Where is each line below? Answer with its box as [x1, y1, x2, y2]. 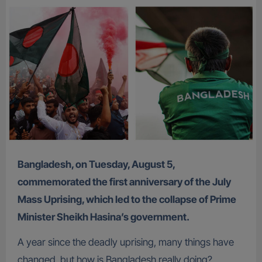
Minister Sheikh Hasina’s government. [17, 211, 189, 223]
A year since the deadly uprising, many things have [17, 236, 234, 249]
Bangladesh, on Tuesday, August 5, [17, 158, 24, 171]
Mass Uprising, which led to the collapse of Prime [17, 194, 236, 206]
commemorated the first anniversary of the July [17, 176, 231, 188]
